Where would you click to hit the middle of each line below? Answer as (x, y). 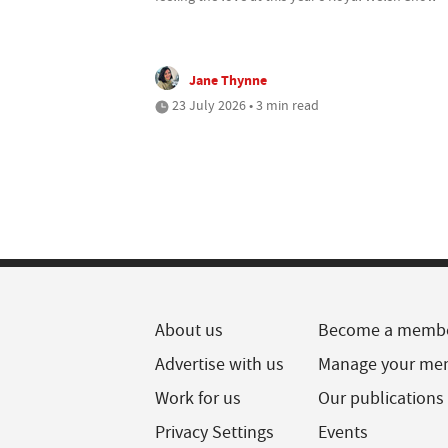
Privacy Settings (214, 432)
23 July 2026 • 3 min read (244, 104)
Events (343, 432)
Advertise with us (219, 364)
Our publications (381, 398)
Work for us (198, 398)
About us (189, 330)
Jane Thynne (228, 79)
